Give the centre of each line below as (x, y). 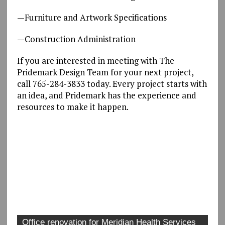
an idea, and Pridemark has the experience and (106, 95)
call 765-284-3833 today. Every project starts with (112, 83)
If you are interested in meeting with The (95, 60)
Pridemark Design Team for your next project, (105, 72)
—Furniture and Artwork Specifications (92, 17)
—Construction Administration (76, 39)
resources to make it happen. (73, 106)
